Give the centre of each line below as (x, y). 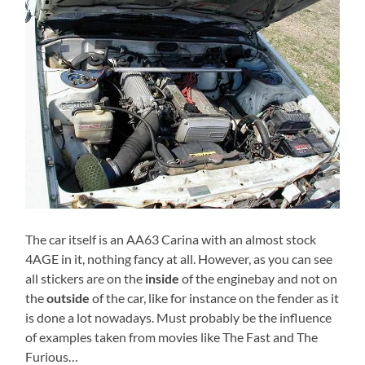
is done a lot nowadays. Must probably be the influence (179, 317)
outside (68, 297)
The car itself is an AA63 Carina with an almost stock (171, 239)
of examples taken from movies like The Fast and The (172, 336)
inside (163, 278)
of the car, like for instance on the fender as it (215, 297)
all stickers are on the (86, 278)
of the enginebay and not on (259, 278)
